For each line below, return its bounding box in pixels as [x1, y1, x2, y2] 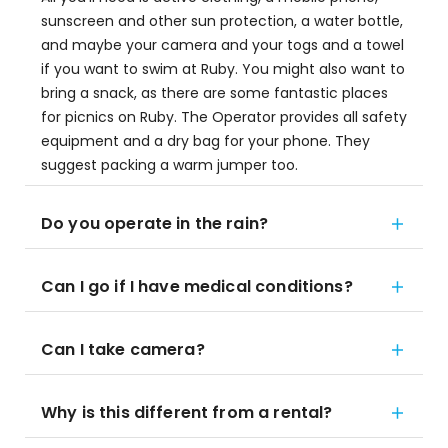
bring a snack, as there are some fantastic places [41, 83, 388, 103]
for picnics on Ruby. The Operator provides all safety [41, 107, 407, 127]
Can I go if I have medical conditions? [41, 275, 353, 298]
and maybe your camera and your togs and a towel [41, 35, 404, 55]
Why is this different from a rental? [41, 401, 333, 424]
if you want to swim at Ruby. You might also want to [41, 59, 405, 79]
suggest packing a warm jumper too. [41, 155, 298, 175]
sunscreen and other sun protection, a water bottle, [41, 11, 403, 31]
